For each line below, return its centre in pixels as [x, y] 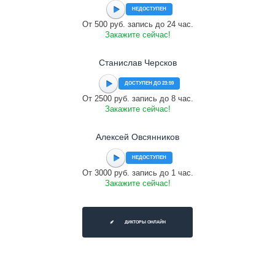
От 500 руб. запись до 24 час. [137, 24]
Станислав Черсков [137, 63]
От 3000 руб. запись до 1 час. [137, 173]
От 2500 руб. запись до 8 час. [137, 99]
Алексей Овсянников [137, 137]
